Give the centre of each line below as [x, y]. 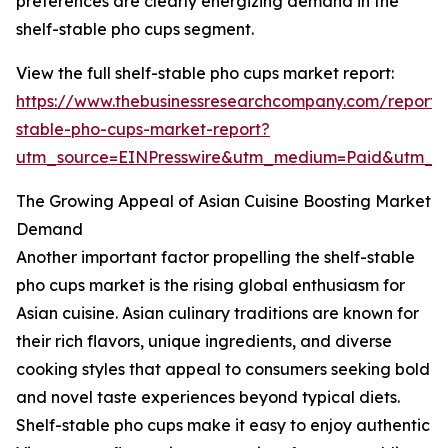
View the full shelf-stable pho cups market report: [205, 73]
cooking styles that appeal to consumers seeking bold [223, 369]
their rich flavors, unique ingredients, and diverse [204, 341]
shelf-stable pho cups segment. [135, 29]
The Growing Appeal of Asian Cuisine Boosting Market [223, 201]
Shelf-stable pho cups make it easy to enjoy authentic [223, 425]
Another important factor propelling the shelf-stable [215, 257]
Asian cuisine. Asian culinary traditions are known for [217, 313]
